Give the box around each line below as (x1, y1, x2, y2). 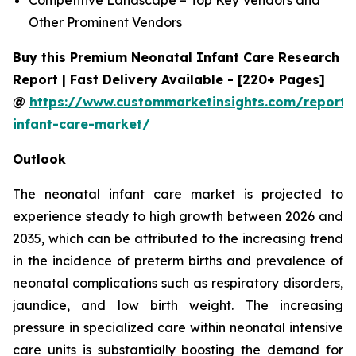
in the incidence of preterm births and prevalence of (13, 252, 343, 269)
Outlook (13, 150, 66, 167)
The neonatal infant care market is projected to (13, 185, 343, 202)
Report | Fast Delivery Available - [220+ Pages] (13, 71, 325, 87)
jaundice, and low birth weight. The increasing (13, 296, 343, 313)
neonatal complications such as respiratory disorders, (13, 274, 343, 291)
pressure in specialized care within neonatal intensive (13, 319, 343, 335)
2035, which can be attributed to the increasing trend (13, 230, 343, 246)
